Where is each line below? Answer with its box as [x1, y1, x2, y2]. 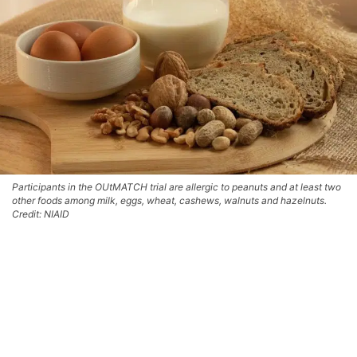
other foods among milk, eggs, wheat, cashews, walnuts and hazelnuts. [12, 194, 327, 206]
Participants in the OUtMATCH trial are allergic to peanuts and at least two [12, 180, 341, 193]
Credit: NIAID [12, 207, 69, 220]
